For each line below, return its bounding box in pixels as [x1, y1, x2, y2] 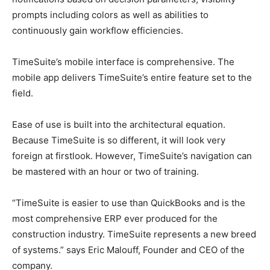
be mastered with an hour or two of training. [12, 166, 199, 177]
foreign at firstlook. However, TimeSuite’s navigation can [12, 150, 252, 162]
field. [12, 87, 33, 99]
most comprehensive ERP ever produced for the [12, 213, 218, 224]
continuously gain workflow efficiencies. [12, 25, 183, 36]
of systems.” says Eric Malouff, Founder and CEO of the [12, 244, 245, 256]
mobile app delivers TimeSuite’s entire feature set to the [12, 72, 252, 83]
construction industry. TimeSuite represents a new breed [12, 228, 256, 240]
